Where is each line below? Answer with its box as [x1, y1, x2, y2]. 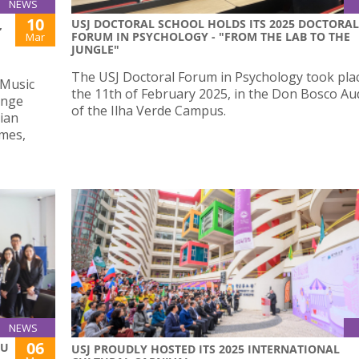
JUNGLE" [71, 42, 119, 58]
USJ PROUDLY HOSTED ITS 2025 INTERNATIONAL [71, 341, 340, 357]
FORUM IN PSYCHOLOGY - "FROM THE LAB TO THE [71, 29, 350, 45]
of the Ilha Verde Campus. [71, 102, 226, 120]
